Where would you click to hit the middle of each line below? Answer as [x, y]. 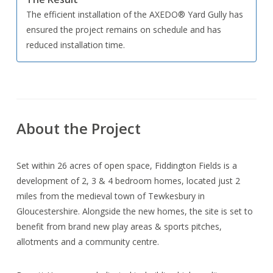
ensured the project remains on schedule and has [124, 29]
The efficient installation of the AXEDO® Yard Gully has [135, 14]
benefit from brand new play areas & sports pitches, [119, 226]
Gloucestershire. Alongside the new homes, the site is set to [135, 211]
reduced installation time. [76, 44]
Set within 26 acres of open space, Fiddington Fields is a [127, 165]
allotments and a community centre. [88, 241]
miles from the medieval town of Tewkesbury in [111, 196]
